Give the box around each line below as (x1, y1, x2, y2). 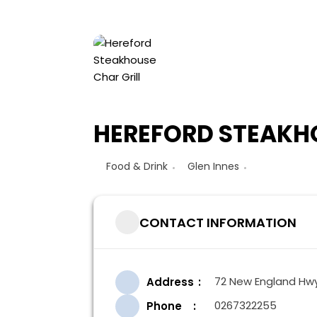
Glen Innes (188, 159, 239, 173)
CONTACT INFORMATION (139, 213, 296, 231)
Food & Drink (106, 159, 168, 173)
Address (146, 275, 194, 289)
